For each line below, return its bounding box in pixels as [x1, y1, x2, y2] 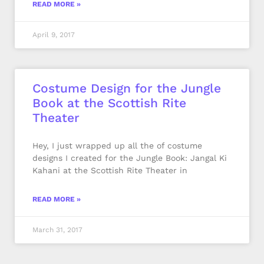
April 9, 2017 [32, 31, 75, 39]
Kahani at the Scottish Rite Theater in [32, 166, 187, 175]
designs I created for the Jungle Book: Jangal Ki [32, 153, 227, 163]
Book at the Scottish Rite [32, 95, 186, 110]
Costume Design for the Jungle [32, 81, 221, 95]
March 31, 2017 [32, 226, 82, 234]
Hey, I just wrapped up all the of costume [32, 141, 202, 150]
